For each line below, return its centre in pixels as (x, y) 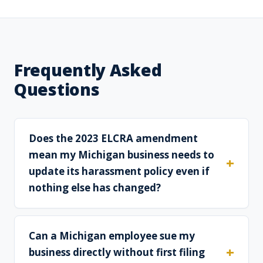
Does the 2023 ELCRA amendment (113, 139)
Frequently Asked (88, 70)
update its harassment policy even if (119, 171)
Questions (57, 90)
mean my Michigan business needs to (122, 155)
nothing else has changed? (95, 188)
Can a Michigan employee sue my (112, 236)
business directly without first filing (117, 252)
